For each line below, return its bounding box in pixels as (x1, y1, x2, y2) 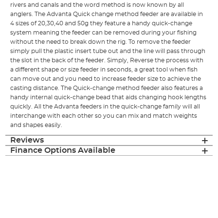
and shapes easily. (10, 122, 63, 128)
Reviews (10, 136, 44, 145)
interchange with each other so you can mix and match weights (10, 113, 198, 119)
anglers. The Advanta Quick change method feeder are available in (10, 11, 203, 18)
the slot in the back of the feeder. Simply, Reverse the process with (10, 57, 204, 64)
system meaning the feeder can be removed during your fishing (10, 30, 197, 36)
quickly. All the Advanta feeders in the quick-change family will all (10, 104, 200, 110)
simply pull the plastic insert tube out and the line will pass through (10, 48, 206, 54)
